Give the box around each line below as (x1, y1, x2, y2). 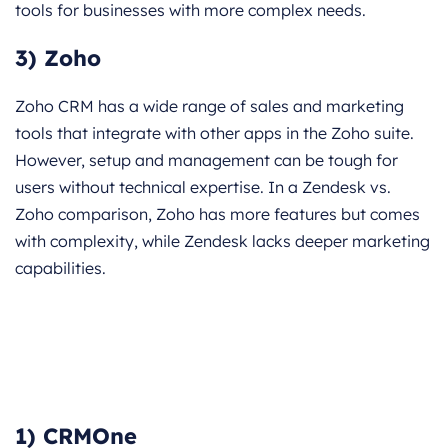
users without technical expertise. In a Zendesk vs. (15, 176, 391, 197)
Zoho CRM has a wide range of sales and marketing (15, 95, 404, 116)
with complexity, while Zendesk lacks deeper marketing (15, 230, 430, 251)
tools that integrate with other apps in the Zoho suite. (15, 122, 414, 143)
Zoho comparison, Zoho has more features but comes (15, 203, 420, 224)
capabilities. (15, 257, 106, 278)
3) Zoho (15, 43, 101, 72)
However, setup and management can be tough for (15, 149, 398, 170)
